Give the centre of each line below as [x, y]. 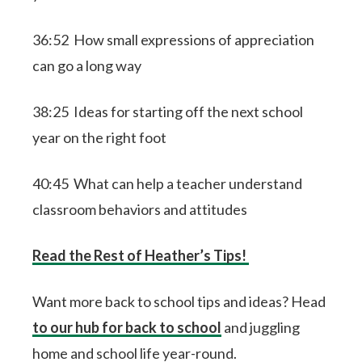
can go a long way [87, 65]
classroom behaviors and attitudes [140, 209]
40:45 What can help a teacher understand [168, 183]
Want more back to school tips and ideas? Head [179, 301]
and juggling [261, 327]
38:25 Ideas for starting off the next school [168, 112]
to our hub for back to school [127, 327]
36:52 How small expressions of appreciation [174, 40]
